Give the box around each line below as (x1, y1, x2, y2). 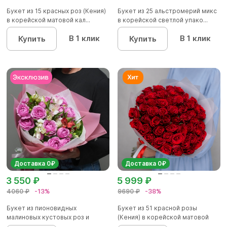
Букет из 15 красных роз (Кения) (7, 7, 106, 15)
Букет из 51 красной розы (118, 204, 197, 212)
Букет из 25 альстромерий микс (118, 7, 217, 15)
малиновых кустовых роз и (7, 213, 89, 221)
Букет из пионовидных (7, 204, 77, 212)
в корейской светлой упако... (118, 16, 208, 24)
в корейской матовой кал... (7, 16, 90, 24)
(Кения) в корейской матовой (118, 213, 209, 221)
